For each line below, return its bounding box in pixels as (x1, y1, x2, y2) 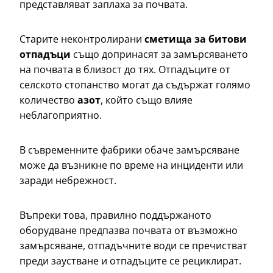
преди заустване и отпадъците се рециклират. (19, 254, 244, 268)
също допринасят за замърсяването (71, 48, 248, 62)
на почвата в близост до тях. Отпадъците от (19, 63, 230, 77)
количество (19, 93, 75, 107)
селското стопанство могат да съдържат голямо (19, 78, 250, 92)
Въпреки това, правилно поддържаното (19, 208, 211, 222)
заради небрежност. (19, 174, 119, 188)
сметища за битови (144, 32, 247, 46)
